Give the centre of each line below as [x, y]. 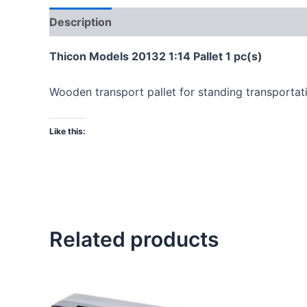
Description [81, 22]
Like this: [67, 132]
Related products [134, 240]
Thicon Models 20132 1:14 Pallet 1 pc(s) [156, 56]
